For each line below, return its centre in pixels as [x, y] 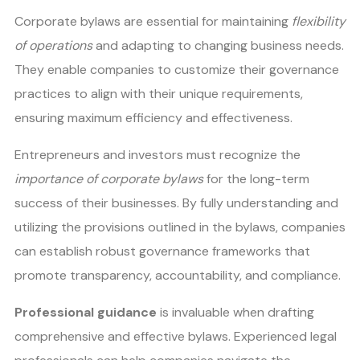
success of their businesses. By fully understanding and [176, 203]
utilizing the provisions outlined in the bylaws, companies [180, 227]
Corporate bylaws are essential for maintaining [153, 21]
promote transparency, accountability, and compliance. [178, 275]
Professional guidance [86, 312]
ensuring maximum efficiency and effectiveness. [153, 118]
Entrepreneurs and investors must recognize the [157, 155]
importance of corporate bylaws [109, 179]
